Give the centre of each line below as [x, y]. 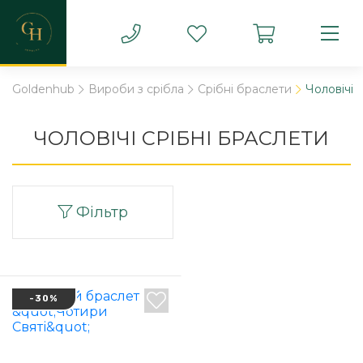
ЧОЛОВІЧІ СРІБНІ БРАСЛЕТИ [181, 138]
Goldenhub [43, 89]
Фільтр [100, 212]
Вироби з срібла [136, 89]
